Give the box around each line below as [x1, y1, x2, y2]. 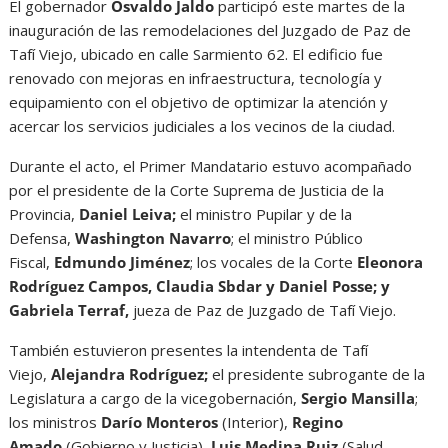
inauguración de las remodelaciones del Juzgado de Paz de [9, 20, 412, 41]
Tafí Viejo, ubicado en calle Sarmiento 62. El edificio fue [9, 44, 384, 65]
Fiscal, [9, 252, 55, 273]
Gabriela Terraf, [9, 300, 130, 321]
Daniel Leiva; [79, 204, 181, 225]
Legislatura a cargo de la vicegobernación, [9, 388, 302, 409]
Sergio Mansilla [301, 388, 416, 409]
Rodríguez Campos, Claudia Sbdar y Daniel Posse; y [9, 276, 391, 297]
